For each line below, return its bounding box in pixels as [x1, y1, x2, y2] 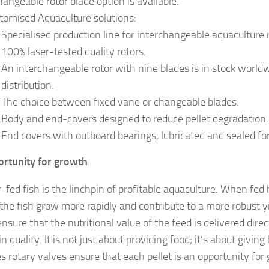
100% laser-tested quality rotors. [1, 44, 146, 58]
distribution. [1, 78, 54, 92]
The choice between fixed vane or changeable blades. [1, 95, 239, 109]
